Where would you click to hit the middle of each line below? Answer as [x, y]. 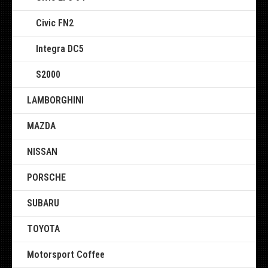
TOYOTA [43, 229]
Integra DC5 [60, 49]
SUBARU [43, 203]
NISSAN [42, 152]
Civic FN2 [55, 23]
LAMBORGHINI [55, 100]
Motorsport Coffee [66, 255]
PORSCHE [46, 177]
